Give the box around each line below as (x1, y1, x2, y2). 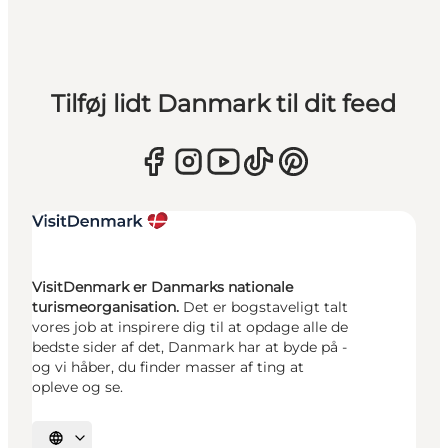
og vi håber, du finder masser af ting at (32, 358, 304, 377)
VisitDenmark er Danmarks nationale (32, 278, 293, 297)
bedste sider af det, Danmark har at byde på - (32, 338, 347, 357)
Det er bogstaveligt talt (183, 298, 348, 317)
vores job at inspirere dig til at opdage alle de (32, 318, 348, 337)
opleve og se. (32, 378, 123, 397)
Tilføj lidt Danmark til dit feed (51, 89, 397, 119)
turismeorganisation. (32, 298, 183, 317)
